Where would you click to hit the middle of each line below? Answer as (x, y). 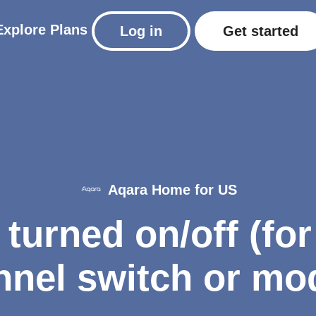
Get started (261, 31)
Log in (141, 31)
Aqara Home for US (172, 190)
